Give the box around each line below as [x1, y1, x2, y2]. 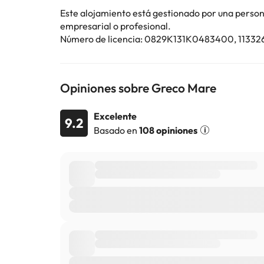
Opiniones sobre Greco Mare [60, 80, 216, 95]
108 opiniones [139, 124, 197, 136]
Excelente [94, 110, 137, 122]
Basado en [94, 124, 139, 136]
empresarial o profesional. [60, 20, 171, 32]
